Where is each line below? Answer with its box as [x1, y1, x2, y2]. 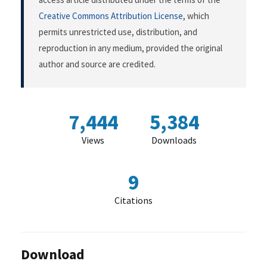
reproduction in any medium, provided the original [39, 42, 222, 54]
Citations [114, 194, 153, 207]
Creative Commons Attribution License [39, 10, 183, 22]
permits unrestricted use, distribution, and [39, 26, 197, 38]
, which [183, 10, 209, 22]
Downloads [151, 134, 197, 147]
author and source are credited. [39, 58, 156, 70]
